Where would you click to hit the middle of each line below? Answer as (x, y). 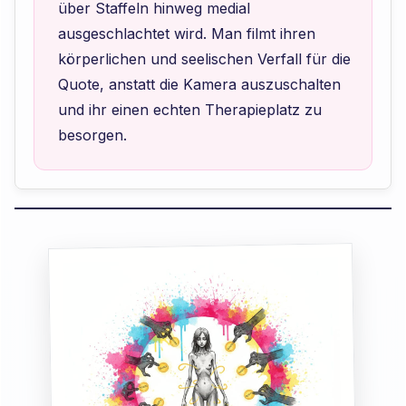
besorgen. (92, 135)
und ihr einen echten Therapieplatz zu (189, 109)
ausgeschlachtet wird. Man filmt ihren (186, 33)
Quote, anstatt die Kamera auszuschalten (199, 84)
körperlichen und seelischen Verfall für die (204, 58)
